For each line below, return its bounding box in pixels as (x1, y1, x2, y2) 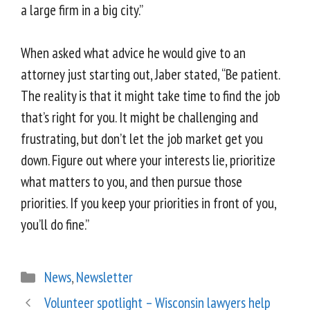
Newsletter (75, 268, 133, 287)
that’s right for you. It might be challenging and (21, 108, 258, 127)
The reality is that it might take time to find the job (21, 86, 280, 106)
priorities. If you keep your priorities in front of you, (21, 194, 276, 213)
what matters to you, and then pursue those (21, 172, 242, 192)
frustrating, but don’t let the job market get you (21, 129, 263, 149)
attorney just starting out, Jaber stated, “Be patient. (21, 65, 280, 84)
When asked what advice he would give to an (21, 44, 246, 63)
